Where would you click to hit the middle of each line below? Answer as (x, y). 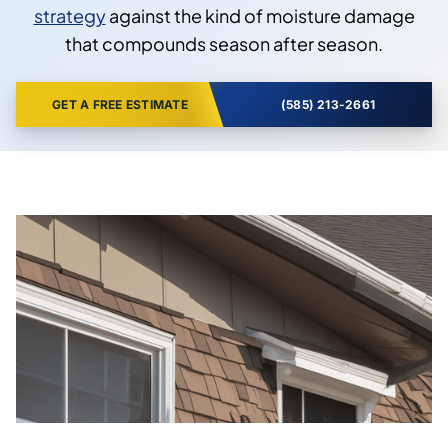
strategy (69, 15)
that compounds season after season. (224, 43)
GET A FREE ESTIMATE (120, 104)
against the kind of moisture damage (260, 15)
